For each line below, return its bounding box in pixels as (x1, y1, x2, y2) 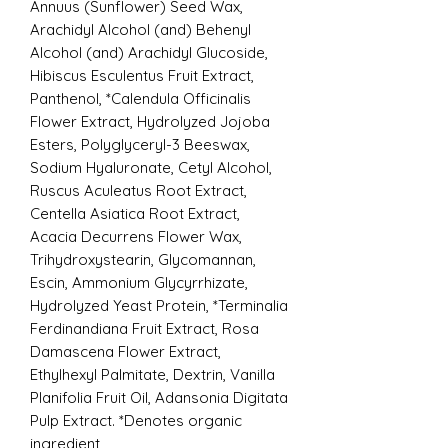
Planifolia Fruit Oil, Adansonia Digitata (30, 387, 288, 407)
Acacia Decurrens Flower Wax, (30, 226, 242, 246)
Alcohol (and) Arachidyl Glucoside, (30, 42, 268, 62)
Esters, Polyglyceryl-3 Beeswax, (30, 134, 250, 154)
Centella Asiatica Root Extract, (30, 203, 240, 223)
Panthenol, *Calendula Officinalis (30, 88, 251, 108)
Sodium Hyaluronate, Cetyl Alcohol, (30, 157, 272, 177)
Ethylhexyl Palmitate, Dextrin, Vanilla (30, 364, 275, 384)
